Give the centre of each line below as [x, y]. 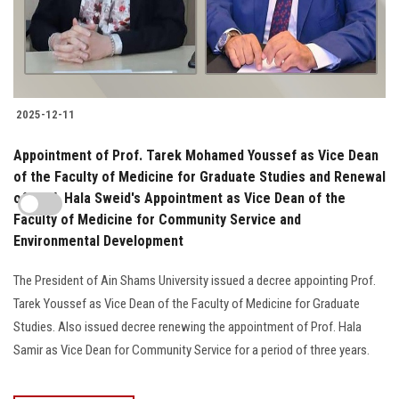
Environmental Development [98, 240]
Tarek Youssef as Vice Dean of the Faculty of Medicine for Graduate [187, 303]
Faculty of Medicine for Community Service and [157, 219]
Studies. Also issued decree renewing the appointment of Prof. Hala [187, 326]
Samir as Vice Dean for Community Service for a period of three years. [191, 350]
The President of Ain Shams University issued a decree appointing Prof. [195, 280]
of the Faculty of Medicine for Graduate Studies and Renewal [199, 176]
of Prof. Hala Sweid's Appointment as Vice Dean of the [179, 198]
